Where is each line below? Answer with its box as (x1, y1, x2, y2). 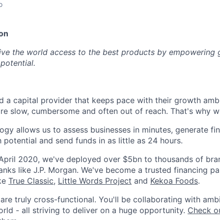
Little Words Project (58, 176, 132, 186)
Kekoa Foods (150, 176, 198, 186)
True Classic (8, 176, 54, 186)
